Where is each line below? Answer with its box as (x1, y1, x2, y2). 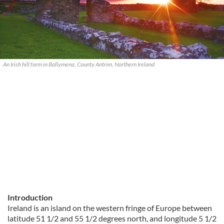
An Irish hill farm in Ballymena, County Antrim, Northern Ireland (3, 60, 155, 68)
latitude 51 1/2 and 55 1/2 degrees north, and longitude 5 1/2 (7, 213, 216, 223)
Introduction (7, 192, 52, 202)
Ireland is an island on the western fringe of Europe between (7, 203, 212, 212)
